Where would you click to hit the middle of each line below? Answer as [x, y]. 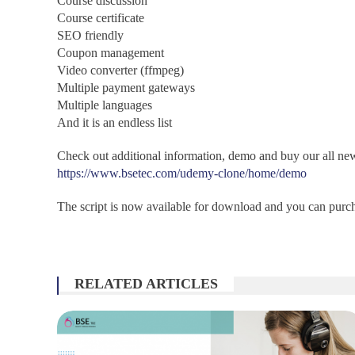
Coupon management [111, 53]
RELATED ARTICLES [146, 284]
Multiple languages [105, 105]
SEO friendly [90, 35]
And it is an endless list [115, 122]
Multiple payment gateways [126, 88]
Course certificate [101, 18]
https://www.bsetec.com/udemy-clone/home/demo [182, 173]
